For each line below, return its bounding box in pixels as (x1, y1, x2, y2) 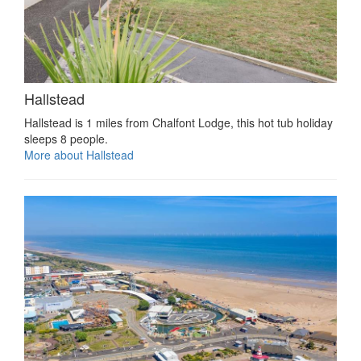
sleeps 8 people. (24, 131, 108, 147)
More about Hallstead (24, 147, 134, 164)
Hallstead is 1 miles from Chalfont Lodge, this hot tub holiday (24, 114, 333, 131)
